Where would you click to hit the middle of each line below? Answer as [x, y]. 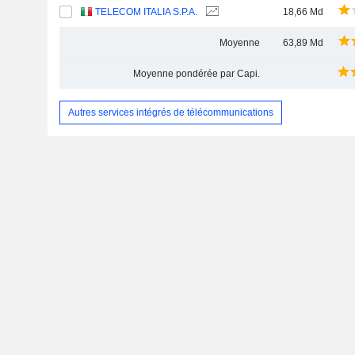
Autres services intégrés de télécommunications [170, 112]
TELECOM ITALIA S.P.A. [147, 12]
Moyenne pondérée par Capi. [196, 74]
